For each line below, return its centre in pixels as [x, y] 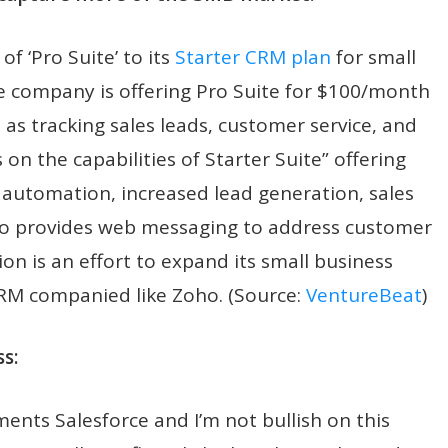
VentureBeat [364, 294]
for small [373, 56]
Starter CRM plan [253, 56]
